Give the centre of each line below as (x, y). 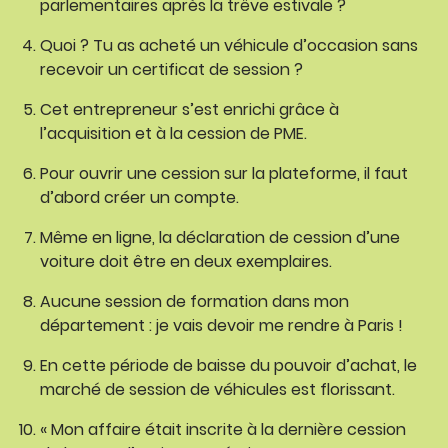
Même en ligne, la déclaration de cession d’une (220, 237)
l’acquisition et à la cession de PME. (173, 133)
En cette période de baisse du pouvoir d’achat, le (228, 365)
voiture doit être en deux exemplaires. (186, 261)
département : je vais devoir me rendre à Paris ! (221, 325)
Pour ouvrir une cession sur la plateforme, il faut (224, 173)
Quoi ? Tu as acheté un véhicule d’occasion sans (229, 45)
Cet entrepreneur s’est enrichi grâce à (189, 109)
